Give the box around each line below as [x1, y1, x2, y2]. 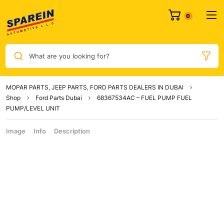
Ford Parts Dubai [35, 94, 82, 102]
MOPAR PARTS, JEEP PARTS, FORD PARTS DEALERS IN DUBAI [6, 83, 183, 91]
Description [54, 127, 90, 135]
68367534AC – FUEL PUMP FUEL [97, 94, 192, 102]
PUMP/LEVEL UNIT [6, 104, 60, 112]
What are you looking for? [28, 51, 109, 60]
